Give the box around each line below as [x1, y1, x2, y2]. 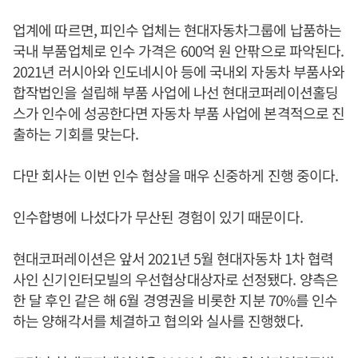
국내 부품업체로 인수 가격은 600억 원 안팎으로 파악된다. [13, 40, 344, 62]
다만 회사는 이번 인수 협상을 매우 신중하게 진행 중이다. [13, 165, 339, 186]
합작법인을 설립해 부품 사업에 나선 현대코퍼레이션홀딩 [13, 82, 338, 103]
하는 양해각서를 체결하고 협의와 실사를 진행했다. [13, 310, 303, 332]
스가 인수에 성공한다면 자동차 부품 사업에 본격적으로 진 [13, 102, 345, 124]
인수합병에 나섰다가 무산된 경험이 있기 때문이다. [13, 206, 303, 228]
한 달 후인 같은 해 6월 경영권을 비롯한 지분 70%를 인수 [13, 289, 338, 311]
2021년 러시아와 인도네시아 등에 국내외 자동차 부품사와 [13, 61, 345, 82]
